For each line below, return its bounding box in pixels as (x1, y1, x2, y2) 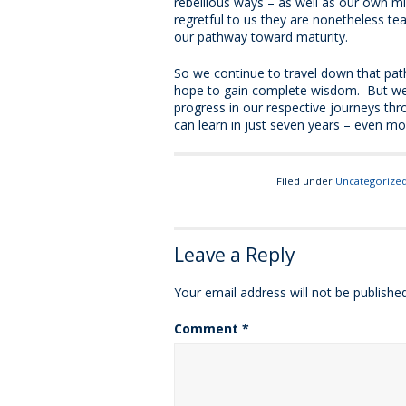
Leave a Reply (174, 242, 295, 268)
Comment (174, 320, 242, 338)
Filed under (275, 174, 335, 188)
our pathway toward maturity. (174, 28, 348, 46)
